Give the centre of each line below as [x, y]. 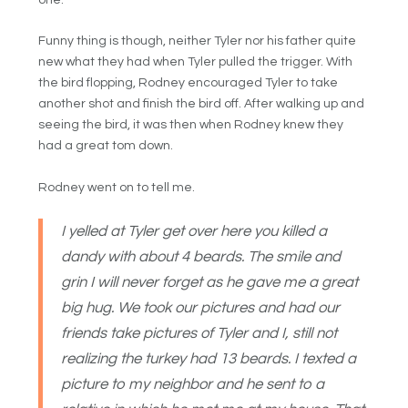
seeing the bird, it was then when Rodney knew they [191, 125]
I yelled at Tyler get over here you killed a [194, 232]
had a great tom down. [106, 146]
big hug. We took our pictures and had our [201, 308]
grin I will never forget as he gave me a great [210, 283]
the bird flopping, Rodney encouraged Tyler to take [189, 83]
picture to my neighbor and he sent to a [193, 385]
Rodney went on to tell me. [117, 187]
